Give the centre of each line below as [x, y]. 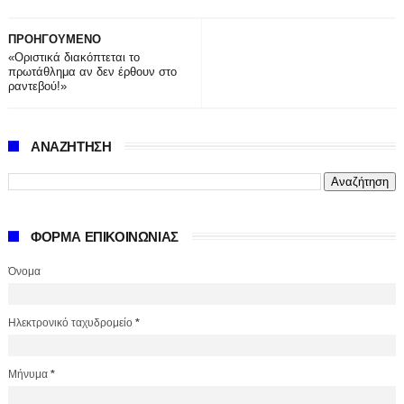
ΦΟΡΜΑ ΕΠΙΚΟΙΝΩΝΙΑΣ [104, 237]
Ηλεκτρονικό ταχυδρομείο [71, 323]
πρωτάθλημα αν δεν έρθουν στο [92, 72]
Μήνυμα [29, 374]
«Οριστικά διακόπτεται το [73, 57]
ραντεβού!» [37, 86]
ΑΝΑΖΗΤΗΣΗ [71, 147]
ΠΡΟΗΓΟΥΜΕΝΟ [54, 39]
